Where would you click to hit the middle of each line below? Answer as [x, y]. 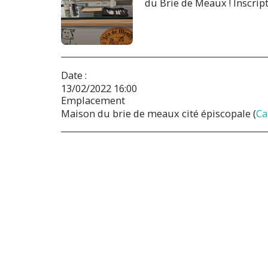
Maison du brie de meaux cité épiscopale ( [159, 113]
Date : [74, 75]
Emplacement [93, 100]
